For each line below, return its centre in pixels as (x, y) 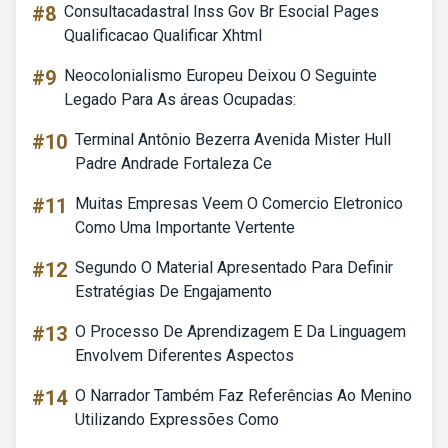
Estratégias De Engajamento (173, 291)
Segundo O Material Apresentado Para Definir (234, 267)
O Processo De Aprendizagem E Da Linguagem (240, 331)
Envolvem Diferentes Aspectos (184, 355)
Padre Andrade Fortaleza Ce (173, 163)
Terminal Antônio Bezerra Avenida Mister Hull (233, 139)
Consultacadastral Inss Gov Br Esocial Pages (221, 11)
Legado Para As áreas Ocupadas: (180, 99)
